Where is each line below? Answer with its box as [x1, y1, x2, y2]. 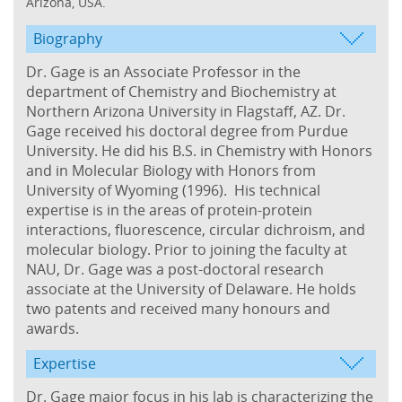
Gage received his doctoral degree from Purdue [26, 120, 348, 141]
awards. [26, 318, 79, 338]
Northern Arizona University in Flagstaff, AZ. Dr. [26, 100, 345, 121]
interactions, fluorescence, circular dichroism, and [26, 219, 365, 240]
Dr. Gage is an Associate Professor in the [26, 61, 301, 82]
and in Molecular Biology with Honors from [26, 160, 316, 180]
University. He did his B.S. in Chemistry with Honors [26, 140, 372, 161]
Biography [33, 28, 102, 48]
